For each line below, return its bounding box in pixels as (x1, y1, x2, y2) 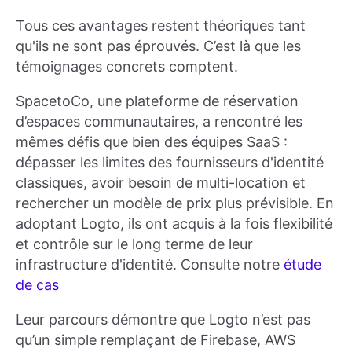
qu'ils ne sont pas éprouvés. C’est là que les (16, 37, 301, 54)
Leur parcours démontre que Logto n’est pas (16, 310, 310, 328)
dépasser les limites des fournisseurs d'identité (16, 153, 324, 170)
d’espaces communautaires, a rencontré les (16, 112, 302, 130)
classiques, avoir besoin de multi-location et (16, 174, 306, 191)
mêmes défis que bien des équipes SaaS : (16, 133, 288, 150)
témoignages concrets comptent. (16, 57, 238, 75)
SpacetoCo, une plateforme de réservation (16, 92, 299, 109)
